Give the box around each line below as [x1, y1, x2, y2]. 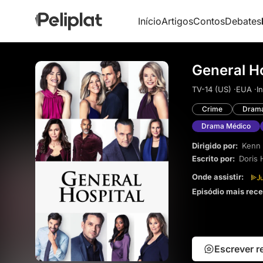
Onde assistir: [192, 171, 245, 181]
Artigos [161, 15, 193, 27]
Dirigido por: [192, 140, 240, 150]
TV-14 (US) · [192, 85, 236, 94]
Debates [224, 15, 261, 27]
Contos [193, 15, 225, 27]
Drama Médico [201, 122, 251, 131]
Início [137, 15, 161, 27]
